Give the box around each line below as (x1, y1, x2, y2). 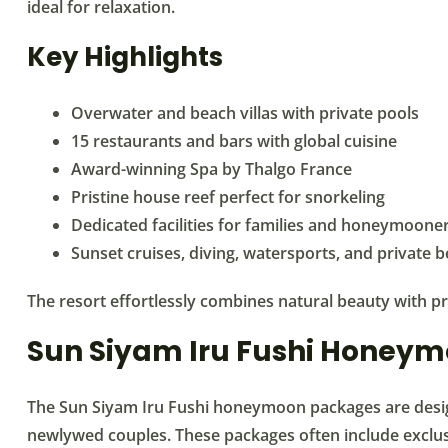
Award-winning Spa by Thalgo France (71, 157, 352, 180)
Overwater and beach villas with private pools (71, 101, 419, 124)
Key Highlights (27, 38, 223, 75)
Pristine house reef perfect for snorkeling (71, 185, 385, 208)
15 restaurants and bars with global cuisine (71, 129, 397, 152)
